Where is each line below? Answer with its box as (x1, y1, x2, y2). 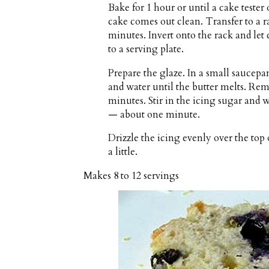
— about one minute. (108, 107, 201, 121)
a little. (108, 145, 138, 159)
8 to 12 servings (113, 169, 179, 183)
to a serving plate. (108, 43, 184, 56)
